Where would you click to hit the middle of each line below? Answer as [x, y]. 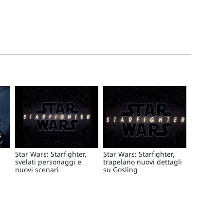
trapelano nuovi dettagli [142, 162]
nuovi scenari [37, 170]
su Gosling [120, 170]
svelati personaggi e [48, 162]
